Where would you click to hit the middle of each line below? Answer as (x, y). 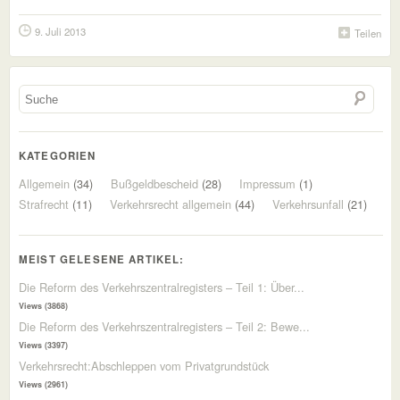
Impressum (267, 183)
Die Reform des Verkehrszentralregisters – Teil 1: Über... (162, 287)
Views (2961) (43, 384)
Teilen (368, 33)
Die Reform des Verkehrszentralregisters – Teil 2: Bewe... (164, 326)
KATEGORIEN (58, 156)
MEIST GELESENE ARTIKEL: (102, 259)
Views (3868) (43, 306)
